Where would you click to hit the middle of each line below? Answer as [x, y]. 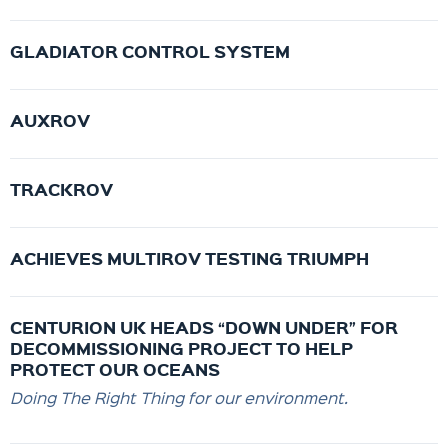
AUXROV [50, 120]
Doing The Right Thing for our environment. [179, 397]
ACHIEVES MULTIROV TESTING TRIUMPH [189, 258]
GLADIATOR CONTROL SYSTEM [150, 51]
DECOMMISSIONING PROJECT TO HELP [181, 348]
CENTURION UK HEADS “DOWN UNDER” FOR [204, 327]
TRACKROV [61, 189]
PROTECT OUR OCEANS [115, 369]
